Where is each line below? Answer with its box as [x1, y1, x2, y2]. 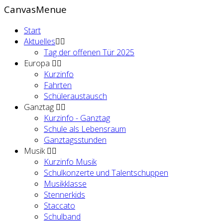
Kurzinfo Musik [44, 156, 97, 167]
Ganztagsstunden [44, 134, 107, 145]
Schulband [44, 211, 81, 222]
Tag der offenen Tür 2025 [44, 46, 134, 58]
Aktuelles [24, 35, 55, 47]
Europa [24, 57, 50, 69]
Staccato [44, 200, 75, 211]
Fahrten [44, 79, 72, 91]
